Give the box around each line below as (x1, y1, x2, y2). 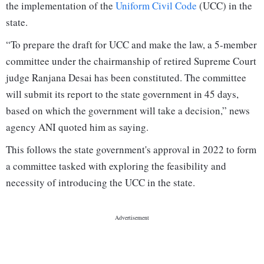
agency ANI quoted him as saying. (6, 120, 148, 134)
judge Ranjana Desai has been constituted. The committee (6, 71, 246, 85)
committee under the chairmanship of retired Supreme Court (6, 54, 256, 68)
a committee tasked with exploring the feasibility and (6, 159, 226, 173)
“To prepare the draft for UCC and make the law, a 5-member (6, 38, 257, 52)
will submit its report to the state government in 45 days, (6, 87, 239, 101)
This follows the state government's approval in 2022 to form (6, 143, 256, 157)
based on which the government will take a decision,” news (6, 104, 250, 118)
